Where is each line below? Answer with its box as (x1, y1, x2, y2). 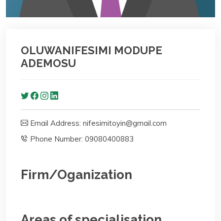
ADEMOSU (21, 57, 76, 70)
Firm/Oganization (21, 167, 132, 183)
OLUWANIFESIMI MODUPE (21, 44, 162, 57)
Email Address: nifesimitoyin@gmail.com (28, 118, 167, 128)
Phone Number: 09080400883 (28, 134, 134, 144)
